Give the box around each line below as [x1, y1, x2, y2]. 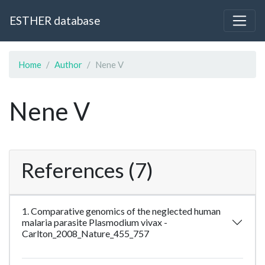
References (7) [21, 157, 153, 183]
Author [54, 59, 82, 70]
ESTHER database [9, 14, 100, 28]
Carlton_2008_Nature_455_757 [22, 228, 149, 240]
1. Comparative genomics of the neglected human [22, 205, 221, 217]
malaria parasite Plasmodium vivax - [22, 216, 167, 228]
